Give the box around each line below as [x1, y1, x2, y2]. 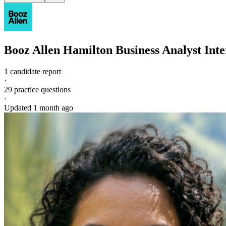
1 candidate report [4, 67, 61, 76]
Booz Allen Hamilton [4, 43, 112, 56]
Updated [4, 103, 33, 112]
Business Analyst [116, 43, 201, 56]
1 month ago [33, 103, 73, 112]
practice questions [12, 85, 71, 94]
